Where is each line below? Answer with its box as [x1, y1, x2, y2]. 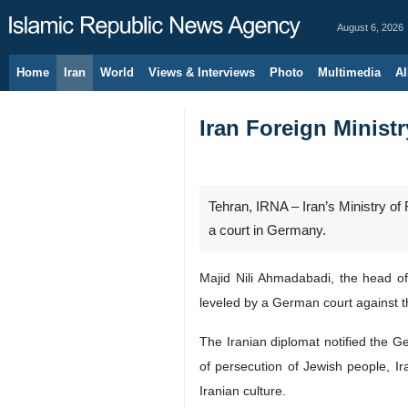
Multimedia [318, 66, 381, 79]
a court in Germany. [209, 223, 326, 238]
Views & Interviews [148, 66, 255, 79]
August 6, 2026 [337, 22, 403, 33]
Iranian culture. [199, 383, 286, 398]
